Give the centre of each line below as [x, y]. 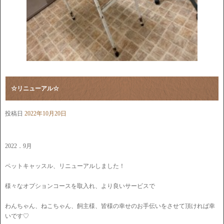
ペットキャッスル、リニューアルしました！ [65, 166]
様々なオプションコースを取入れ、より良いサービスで [80, 186]
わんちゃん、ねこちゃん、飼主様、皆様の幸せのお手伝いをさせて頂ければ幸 [110, 206]
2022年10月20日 [45, 113]
